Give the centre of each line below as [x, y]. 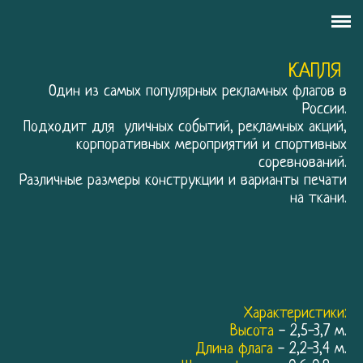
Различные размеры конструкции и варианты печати [183, 181]
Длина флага [235, 350]
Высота [252, 332]
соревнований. [303, 163]
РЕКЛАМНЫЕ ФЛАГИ [96, 31]
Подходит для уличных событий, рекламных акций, [185, 128]
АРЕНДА [53, 150]
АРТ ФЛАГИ [64, 71]
